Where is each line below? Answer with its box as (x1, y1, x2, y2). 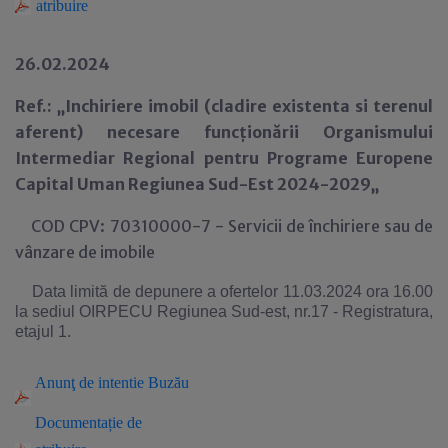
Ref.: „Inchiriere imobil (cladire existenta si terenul (15, 96, 433, 117)
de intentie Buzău (75, 374, 189, 392)
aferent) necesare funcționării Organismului (15, 122, 433, 143)
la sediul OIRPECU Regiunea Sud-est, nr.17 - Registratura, (15, 303, 433, 321)
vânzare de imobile (15, 242, 155, 263)
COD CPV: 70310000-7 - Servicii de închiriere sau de (15, 216, 433, 237)
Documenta (35, 414, 108, 432)
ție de (108, 414, 142, 432)
